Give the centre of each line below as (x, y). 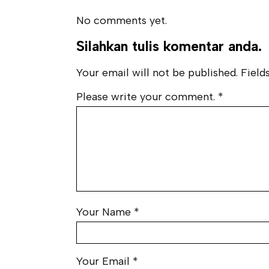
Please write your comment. (146, 96)
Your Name (104, 212)
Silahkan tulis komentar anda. (169, 46)
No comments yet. (122, 20)
